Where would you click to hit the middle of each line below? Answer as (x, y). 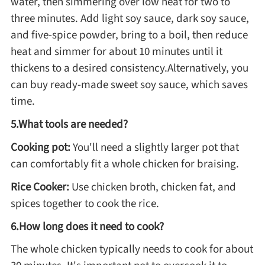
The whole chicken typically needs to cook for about (132, 249)
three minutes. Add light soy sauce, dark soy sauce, (130, 19)
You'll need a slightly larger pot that (154, 148)
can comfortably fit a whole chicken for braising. (125, 164)
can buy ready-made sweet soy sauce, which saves (129, 85)
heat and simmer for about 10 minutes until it (116, 52)
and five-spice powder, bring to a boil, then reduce (129, 35)
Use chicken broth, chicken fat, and (152, 187)
